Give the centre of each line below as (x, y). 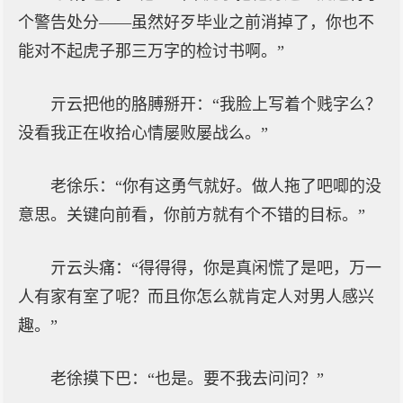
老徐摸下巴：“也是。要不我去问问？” (187, 379)
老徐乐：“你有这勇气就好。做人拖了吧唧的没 (216, 186)
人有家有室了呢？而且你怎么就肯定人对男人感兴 (196, 297)
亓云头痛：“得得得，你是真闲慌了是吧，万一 (216, 268)
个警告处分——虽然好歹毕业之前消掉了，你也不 (196, 22)
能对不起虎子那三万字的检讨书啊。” (151, 51)
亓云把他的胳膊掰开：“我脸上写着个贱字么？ (216, 104)
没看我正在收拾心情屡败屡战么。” (143, 133)
